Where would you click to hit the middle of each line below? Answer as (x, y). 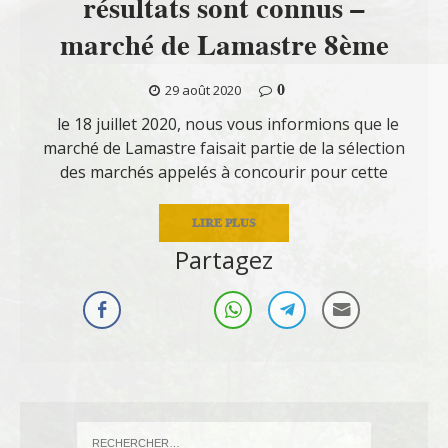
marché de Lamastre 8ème (224, 44)
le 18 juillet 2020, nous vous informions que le (224, 123)
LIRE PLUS (224, 222)
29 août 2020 (202, 89)
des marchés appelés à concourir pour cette (224, 171)
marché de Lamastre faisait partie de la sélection (224, 147)
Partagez (224, 259)
